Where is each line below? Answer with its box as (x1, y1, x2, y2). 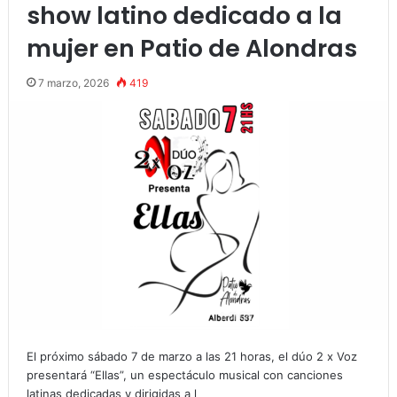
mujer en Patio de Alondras (26, 32, 357, 66)
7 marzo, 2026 (37, 76, 109, 90)
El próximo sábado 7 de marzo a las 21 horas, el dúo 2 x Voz (26, 349, 357, 364)
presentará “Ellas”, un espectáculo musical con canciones (26, 368, 343, 383)
